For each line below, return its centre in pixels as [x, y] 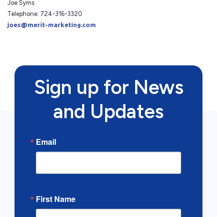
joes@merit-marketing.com [52, 25]
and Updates [108, 111]
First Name [56, 199]
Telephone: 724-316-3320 [45, 14]
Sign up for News [108, 87]
